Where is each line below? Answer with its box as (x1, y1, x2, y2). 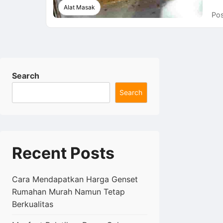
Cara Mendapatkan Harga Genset (12, 174, 138, 185)
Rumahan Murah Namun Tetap (12, 187, 125, 197)
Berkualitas (12, 199, 53, 210)
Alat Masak (64, 3, 95, 11)
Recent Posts (12, 143, 114, 163)
